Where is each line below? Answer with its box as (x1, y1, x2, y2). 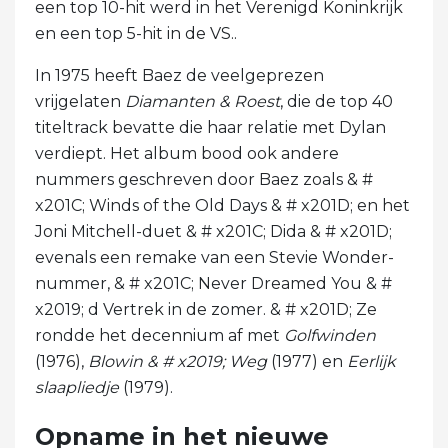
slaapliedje (35, 377, 119, 397)
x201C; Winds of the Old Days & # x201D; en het (35, 195, 410, 215)
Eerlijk (347, 351, 396, 371)
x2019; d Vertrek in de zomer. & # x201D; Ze (35, 299, 377, 319)
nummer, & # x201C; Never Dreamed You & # (35, 273, 392, 293)
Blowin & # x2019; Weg (88, 351, 267, 371)
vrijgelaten (35, 91, 125, 111)
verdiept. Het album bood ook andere (35, 143, 339, 163)
